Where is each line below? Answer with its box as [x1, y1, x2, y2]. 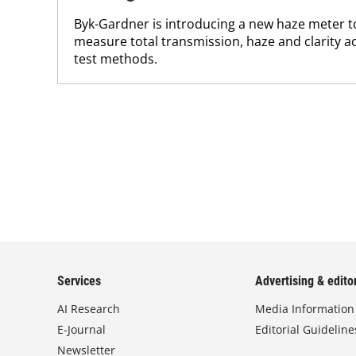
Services [57, 273, 101, 288]
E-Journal [57, 322, 106, 337]
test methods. [74, 49, 157, 68]
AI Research [57, 301, 120, 316]
